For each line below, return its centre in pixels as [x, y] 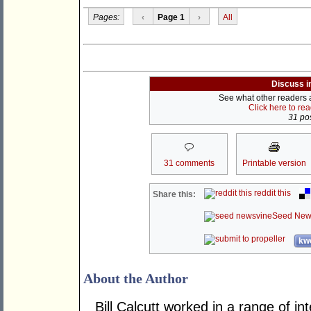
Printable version [274, 163]
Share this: [175, 195]
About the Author [136, 279]
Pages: [106, 17]
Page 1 [171, 17]
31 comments [189, 163]
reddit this [272, 193]
